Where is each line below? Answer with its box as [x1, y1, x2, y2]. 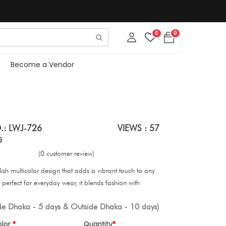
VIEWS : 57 [118, 122, 159, 133]
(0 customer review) [38, 149, 94, 157]
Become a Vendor [10, 59, 74, 70]
